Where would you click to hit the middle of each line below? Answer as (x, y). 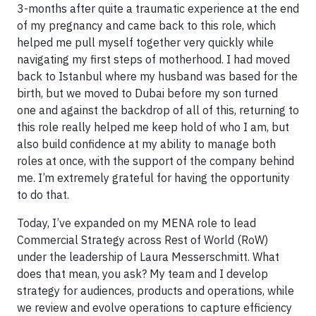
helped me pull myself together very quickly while (145, 42)
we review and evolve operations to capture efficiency (154, 307)
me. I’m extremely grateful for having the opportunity (153, 177)
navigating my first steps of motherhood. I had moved (153, 59)
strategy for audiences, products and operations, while (156, 290)
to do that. (43, 194)
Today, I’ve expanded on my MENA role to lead (136, 223)
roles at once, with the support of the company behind (156, 160)
